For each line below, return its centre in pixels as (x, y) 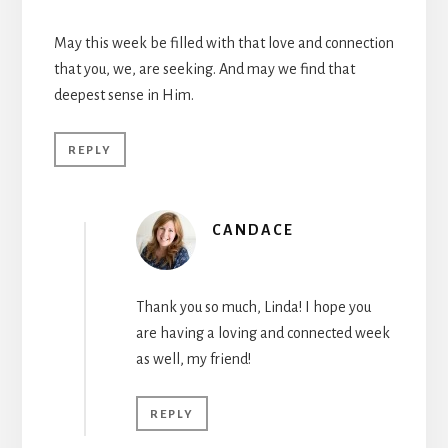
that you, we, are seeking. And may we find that (204, 68)
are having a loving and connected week (262, 332)
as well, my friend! (193, 358)
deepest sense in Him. (123, 94)
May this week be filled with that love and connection (223, 42)
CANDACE (252, 229)
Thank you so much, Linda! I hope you (253, 306)
